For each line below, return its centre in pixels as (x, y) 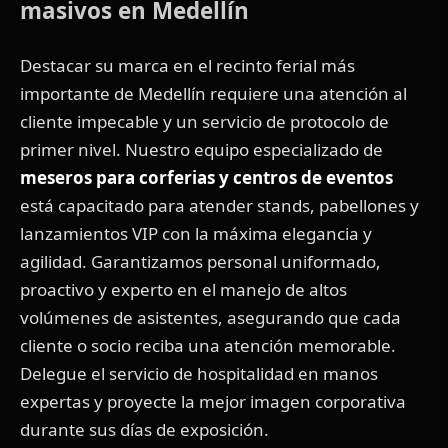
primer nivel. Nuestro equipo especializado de (201, 150)
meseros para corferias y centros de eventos (206, 178)
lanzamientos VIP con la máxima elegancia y (196, 234)
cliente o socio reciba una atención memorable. (208, 346)
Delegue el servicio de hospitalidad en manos (199, 374)
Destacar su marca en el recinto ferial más (187, 66)
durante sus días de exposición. (144, 430)
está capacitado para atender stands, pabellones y (219, 206)
